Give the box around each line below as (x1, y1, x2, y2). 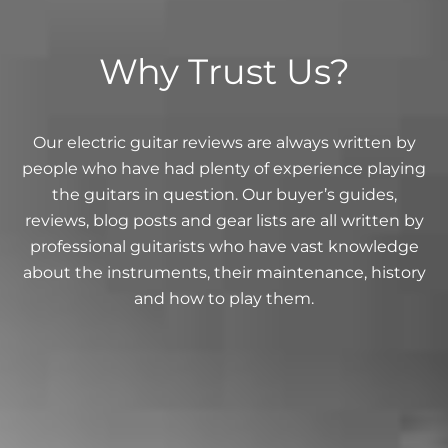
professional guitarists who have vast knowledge (29, 235, 419, 256)
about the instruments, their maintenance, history (22, 261, 426, 282)
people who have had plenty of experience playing (22, 157, 426, 178)
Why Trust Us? (98, 49, 350, 93)
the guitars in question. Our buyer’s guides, (51, 183, 397, 204)
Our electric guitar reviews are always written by (32, 131, 416, 152)
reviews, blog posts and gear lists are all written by (24, 209, 424, 230)
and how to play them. (134, 287, 314, 308)
